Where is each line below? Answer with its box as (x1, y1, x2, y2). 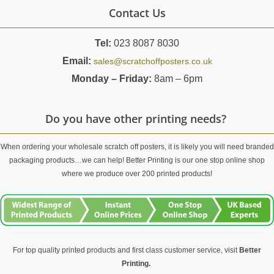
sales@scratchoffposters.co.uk (93, 56, 212, 67)
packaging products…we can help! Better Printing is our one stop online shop (9, 156, 265, 165)
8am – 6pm (152, 73, 202, 84)
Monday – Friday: (72, 73, 152, 84)
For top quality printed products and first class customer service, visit (13, 246, 239, 255)
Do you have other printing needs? (45, 111, 229, 127)
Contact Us (108, 6, 166, 21)
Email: (62, 56, 91, 67)
